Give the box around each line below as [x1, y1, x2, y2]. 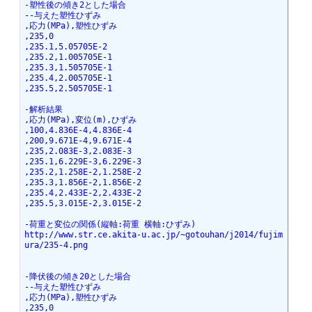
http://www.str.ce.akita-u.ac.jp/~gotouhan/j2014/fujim [24, 230, 283, 240]
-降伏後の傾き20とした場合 [24, 272, 131, 282]
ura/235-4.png [24, 240, 88, 251]
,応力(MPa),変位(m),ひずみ [24, 115, 136, 125]
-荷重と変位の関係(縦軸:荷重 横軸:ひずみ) [24, 219, 196, 230]
